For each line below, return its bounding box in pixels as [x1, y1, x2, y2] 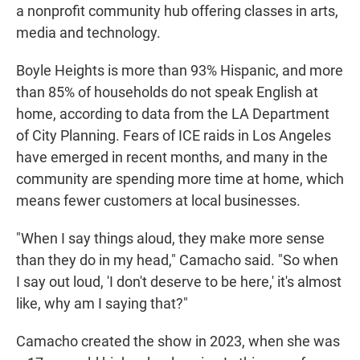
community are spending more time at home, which [16, 170, 344, 188]
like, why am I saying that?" [16, 295, 188, 313]
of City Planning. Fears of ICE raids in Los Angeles [16, 127, 331, 145]
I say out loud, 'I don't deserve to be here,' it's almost [16, 273, 342, 291]
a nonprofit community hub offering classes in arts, [16, 2, 338, 20]
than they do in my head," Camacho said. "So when [16, 252, 338, 269]
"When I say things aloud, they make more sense [16, 230, 325, 247]
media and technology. [16, 24, 161, 42]
